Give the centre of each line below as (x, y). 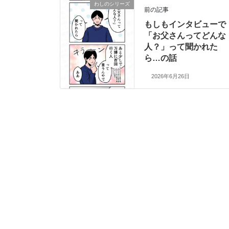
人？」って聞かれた (181, 47)
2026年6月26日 (170, 76)
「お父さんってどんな (185, 36)
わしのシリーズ (112, 4)
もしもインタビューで (185, 25)
